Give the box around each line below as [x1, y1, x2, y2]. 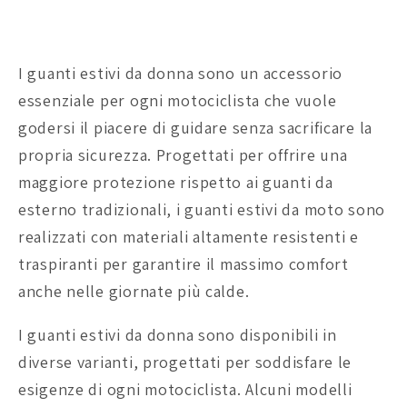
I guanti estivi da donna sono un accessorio [18, 62, 342, 84]
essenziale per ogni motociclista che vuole [18, 89, 337, 111]
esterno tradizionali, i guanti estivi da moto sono [18, 198, 386, 220]
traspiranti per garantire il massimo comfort [18, 253, 349, 274]
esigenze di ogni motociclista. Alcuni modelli [18, 378, 352, 400]
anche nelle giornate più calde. [18, 280, 250, 302]
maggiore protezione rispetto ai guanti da [18, 171, 333, 193]
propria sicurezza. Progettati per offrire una [18, 144, 348, 165]
